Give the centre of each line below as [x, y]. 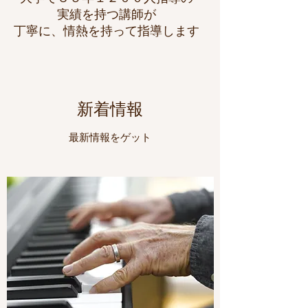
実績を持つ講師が [107, 14]
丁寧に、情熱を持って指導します [107, 31]
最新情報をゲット [110, 137]
